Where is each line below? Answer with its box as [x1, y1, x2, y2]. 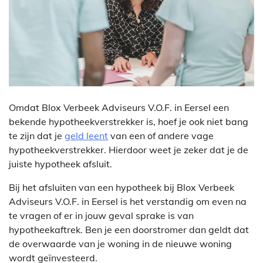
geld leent [65, 130, 108, 142]
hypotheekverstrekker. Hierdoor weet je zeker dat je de [9, 144, 248, 156]
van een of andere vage [108, 130, 214, 142]
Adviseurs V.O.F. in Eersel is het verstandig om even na [9, 195, 247, 208]
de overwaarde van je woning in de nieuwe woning [9, 238, 232, 250]
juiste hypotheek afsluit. [9, 158, 112, 170]
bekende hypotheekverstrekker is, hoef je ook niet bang [9, 116, 248, 128]
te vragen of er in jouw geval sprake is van [9, 210, 194, 222]
